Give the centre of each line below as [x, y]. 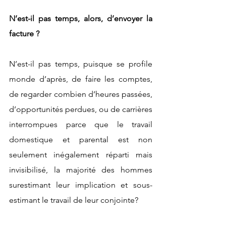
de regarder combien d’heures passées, [81, 94]
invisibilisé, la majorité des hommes [81, 169]
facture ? [24, 33]
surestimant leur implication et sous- [81, 185]
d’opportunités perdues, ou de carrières [81, 109]
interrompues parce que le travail [81, 124]
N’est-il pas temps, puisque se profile [81, 64]
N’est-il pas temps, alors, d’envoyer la [81, 18]
